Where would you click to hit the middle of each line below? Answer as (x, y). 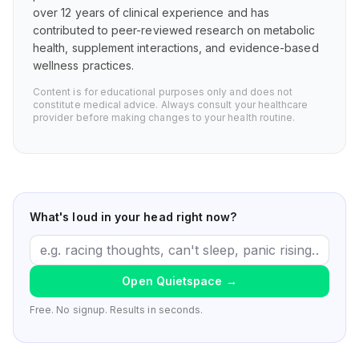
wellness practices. (84, 65)
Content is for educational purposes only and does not (163, 92)
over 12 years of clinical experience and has (151, 12)
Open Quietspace (172, 281)
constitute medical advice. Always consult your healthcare (171, 105)
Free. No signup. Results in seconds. (117, 310)
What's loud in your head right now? (133, 217)
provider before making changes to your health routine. (164, 117)
